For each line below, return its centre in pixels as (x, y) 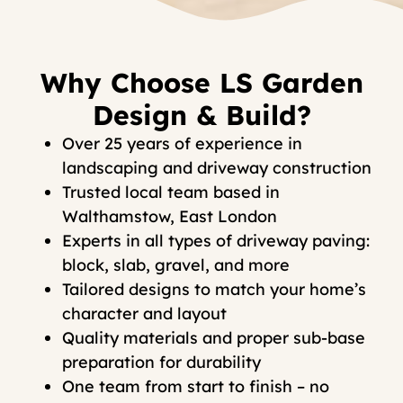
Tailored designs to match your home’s (214, 289)
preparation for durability (161, 362)
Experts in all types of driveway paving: (216, 241)
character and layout (144, 313)
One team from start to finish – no (196, 386)
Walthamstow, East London (170, 216)
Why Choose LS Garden (201, 83)
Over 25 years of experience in (182, 143)
